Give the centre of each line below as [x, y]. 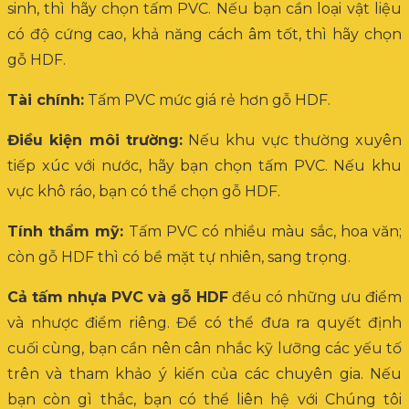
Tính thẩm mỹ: [66, 231]
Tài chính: [46, 100]
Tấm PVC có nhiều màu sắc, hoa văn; [263, 231]
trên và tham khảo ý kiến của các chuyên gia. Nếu [204, 373]
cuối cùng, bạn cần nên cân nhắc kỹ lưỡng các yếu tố [204, 348]
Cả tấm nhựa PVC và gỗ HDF [118, 297]
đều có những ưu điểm [315, 297]
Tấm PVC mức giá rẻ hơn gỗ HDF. [207, 100]
